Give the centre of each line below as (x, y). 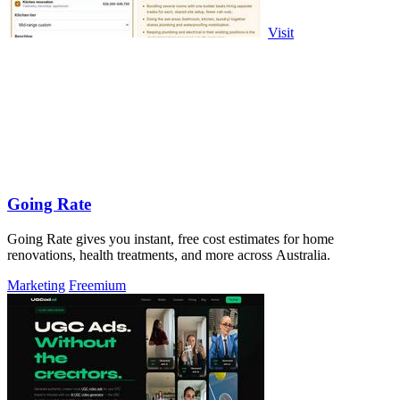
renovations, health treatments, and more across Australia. (169, 255)
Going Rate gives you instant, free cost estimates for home (171, 239)
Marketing (36, 286)
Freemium (97, 286)
